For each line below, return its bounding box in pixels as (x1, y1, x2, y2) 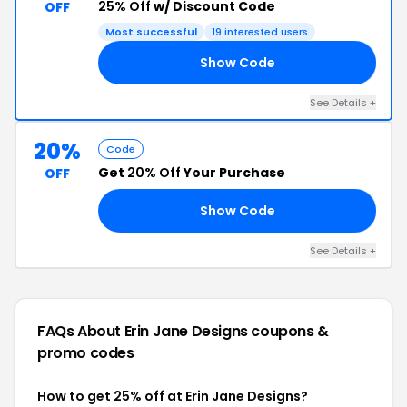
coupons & (251, 321, 329, 342)
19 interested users (212, 25, 308, 39)
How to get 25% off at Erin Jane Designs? (37, 387, 308, 405)
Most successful (105, 25, 197, 39)
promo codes (37, 342, 134, 363)
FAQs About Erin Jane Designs (37, 321, 252, 342)
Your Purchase (181, 164, 285, 182)
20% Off (127, 164, 181, 182)
